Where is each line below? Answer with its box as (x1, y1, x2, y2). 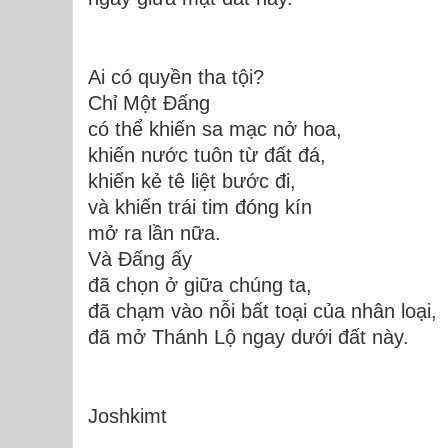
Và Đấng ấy (88, 247, 192, 270)
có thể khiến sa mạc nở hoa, (88, 117, 342, 140)
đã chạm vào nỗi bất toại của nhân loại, (88, 299, 437, 322)
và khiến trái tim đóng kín (88, 195, 312, 218)
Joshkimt (88, 404, 167, 427)
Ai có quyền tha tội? (88, 65, 264, 88)
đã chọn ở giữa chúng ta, (88, 273, 312, 296)
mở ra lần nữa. (88, 221, 221, 244)
